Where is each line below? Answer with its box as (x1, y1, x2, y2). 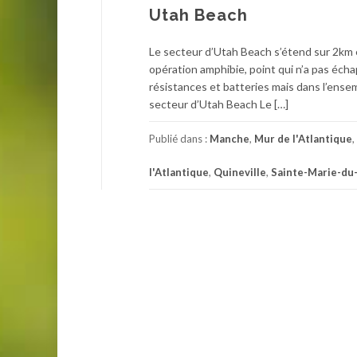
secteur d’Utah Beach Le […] (149, 97, 288, 111)
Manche (210, 132, 249, 145)
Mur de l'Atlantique (254, 132, 352, 145)
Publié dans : (149, 132, 210, 145)
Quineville (214, 166, 266, 178)
